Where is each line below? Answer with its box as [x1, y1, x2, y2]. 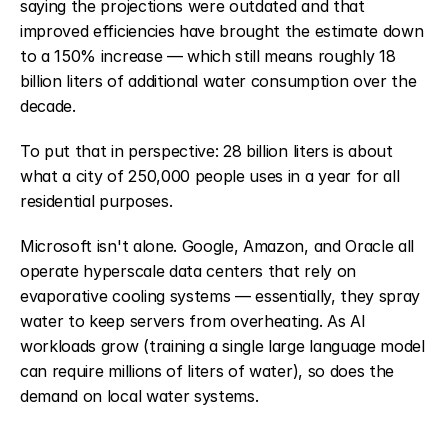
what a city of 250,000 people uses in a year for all [20, 165, 400, 186]
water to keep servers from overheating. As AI [20, 310, 366, 331]
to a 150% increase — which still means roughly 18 [20, 45, 396, 66]
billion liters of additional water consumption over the [20, 70, 417, 91]
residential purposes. [20, 190, 173, 211]
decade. [20, 95, 76, 116]
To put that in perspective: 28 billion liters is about [20, 140, 393, 161]
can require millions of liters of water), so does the [20, 360, 395, 381]
